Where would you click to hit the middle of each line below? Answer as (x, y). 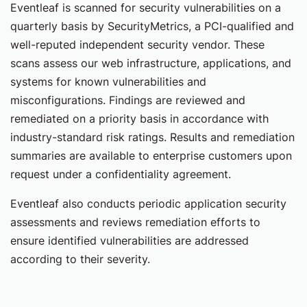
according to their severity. (80, 259)
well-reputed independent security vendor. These (137, 45)
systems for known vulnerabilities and (108, 82)
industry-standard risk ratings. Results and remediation (152, 137)
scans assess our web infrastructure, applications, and (151, 63)
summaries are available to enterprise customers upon (151, 156)
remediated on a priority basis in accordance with (139, 119)
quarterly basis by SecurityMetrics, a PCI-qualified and (152, 26)
